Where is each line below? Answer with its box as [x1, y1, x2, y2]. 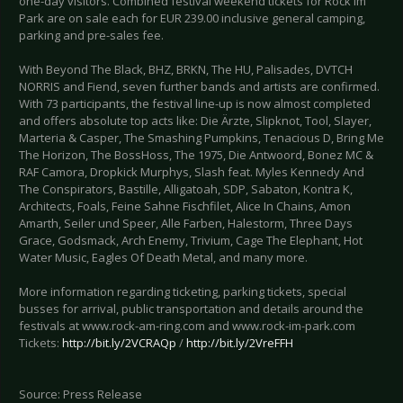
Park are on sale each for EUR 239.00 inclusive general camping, [19, 10, 365, 27]
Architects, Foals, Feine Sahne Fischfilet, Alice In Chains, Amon [19, 198, 351, 215]
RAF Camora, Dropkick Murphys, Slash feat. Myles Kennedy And [19, 164, 364, 181]
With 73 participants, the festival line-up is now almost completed [19, 95, 371, 112]
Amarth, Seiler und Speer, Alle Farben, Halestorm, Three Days [19, 215, 353, 232]
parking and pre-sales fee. [19, 27, 164, 44]
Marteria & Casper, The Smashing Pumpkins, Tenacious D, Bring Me [19, 130, 384, 147]
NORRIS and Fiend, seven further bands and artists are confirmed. [19, 78, 380, 95]
